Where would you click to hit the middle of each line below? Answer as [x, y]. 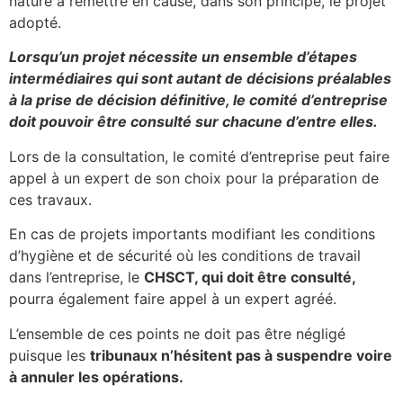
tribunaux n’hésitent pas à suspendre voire [241, 355]
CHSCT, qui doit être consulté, [250, 278]
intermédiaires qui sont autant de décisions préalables [200, 79]
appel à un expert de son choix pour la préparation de [194, 178]
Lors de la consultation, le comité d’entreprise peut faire [199, 156]
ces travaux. [50, 199]
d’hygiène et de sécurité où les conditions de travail [185, 256]
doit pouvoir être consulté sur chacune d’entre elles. [193, 122]
